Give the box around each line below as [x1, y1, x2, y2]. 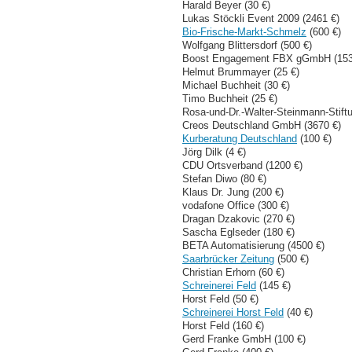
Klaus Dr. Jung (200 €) [182, 185, 284, 198]
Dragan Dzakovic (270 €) [182, 212, 295, 225]
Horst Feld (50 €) [182, 292, 258, 305]
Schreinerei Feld [182, 279, 256, 291]
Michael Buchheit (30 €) [182, 79, 290, 91]
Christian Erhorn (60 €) [182, 266, 284, 278]
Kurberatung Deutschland [182, 132, 297, 145]
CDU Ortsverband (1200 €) [182, 159, 302, 171]
